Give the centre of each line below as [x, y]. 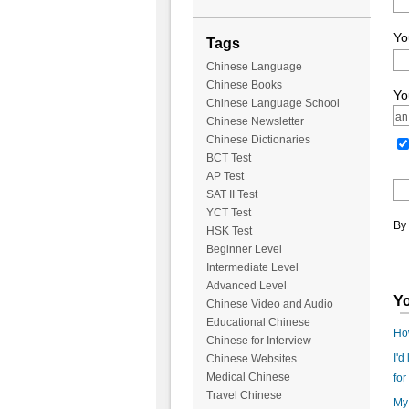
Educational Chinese [258, 323]
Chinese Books [244, 85]
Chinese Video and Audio [269, 304]
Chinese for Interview [258, 341]
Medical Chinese [248, 378]
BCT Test [228, 158]
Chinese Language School [273, 104]
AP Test [225, 177]
